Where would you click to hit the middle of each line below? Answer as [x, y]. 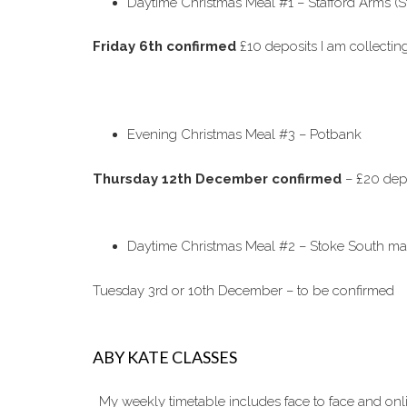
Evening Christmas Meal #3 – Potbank [244, 134]
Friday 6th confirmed [164, 46]
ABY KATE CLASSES [165, 357]
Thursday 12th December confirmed [217, 179]
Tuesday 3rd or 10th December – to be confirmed [243, 290]
